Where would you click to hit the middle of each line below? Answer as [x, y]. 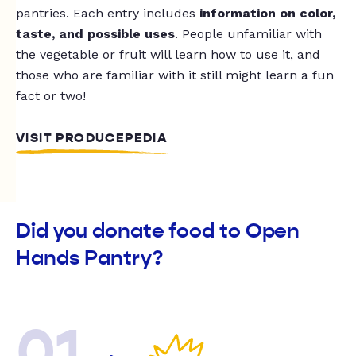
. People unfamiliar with [248, 34]
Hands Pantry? [89, 258]
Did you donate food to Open [158, 231]
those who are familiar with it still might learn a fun [175, 75]
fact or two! [51, 96]
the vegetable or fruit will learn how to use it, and [168, 55]
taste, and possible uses [95, 34]
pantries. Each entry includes [108, 14]
